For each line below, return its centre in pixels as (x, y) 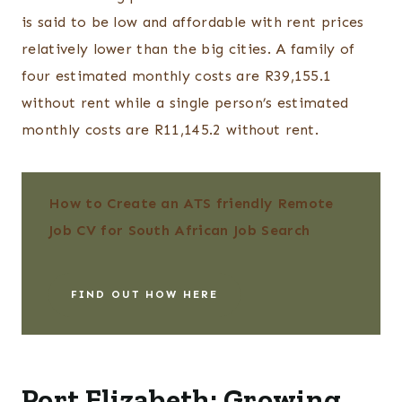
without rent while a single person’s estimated (185, 103)
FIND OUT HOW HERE (144, 295)
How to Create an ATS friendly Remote (191, 204)
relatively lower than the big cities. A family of (188, 49)
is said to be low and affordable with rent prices (193, 22)
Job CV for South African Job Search (179, 231)
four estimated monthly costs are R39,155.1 (177, 76)
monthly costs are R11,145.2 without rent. (170, 130)
